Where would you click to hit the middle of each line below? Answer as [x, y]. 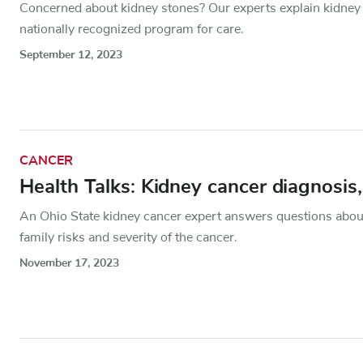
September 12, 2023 [71, 54]
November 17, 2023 [69, 263]
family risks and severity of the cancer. [128, 237]
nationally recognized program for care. [132, 29]
